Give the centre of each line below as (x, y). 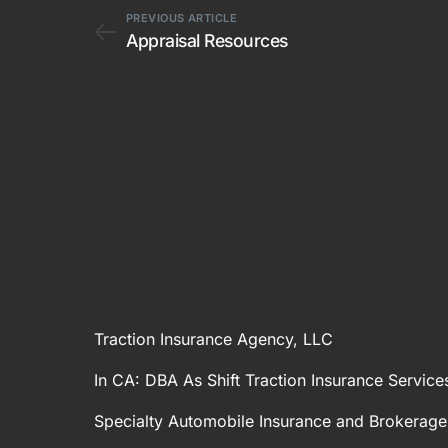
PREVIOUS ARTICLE (182, 17)
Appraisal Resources (207, 40)
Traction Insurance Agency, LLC (213, 338)
